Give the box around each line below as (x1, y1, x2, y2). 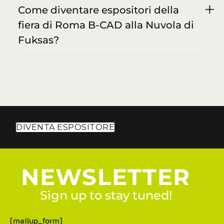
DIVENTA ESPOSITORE (16, 122, 114, 132)
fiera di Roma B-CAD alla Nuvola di (18, 19, 194, 31)
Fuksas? (18, 34, 59, 46)
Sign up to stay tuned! (39, 188, 172, 203)
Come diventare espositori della (18, 4, 179, 16)
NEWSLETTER (21, 163, 190, 191)
